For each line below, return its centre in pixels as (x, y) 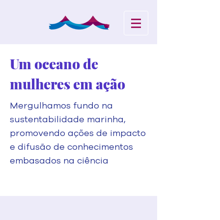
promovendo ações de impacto (78, 134)
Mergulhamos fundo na (61, 106)
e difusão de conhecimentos (71, 147)
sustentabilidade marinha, (68, 120)
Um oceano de (54, 64)
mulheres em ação (68, 84)
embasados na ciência (59, 161)
